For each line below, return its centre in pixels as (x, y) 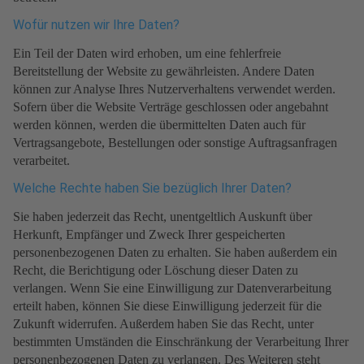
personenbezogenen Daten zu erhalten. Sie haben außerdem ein (175, 253)
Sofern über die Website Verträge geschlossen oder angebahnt (171, 107)
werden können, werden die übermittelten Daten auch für (159, 125)
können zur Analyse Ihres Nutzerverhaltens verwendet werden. (174, 89)
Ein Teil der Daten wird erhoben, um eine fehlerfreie (147, 54)
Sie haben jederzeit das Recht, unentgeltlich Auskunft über (162, 217)
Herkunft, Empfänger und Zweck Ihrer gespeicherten (149, 235)
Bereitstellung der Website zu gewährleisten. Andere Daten (164, 71)
